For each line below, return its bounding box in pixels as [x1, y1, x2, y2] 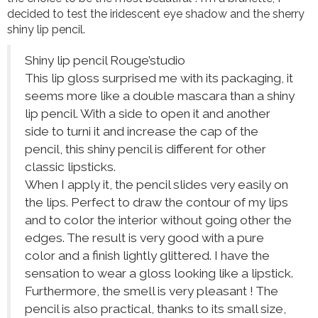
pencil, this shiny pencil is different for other [25, 142, 266, 157]
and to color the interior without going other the [25, 213, 292, 228]
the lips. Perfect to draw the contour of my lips [25, 195, 288, 210]
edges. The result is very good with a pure [25, 231, 264, 246]
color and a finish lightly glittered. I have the [25, 248, 270, 263]
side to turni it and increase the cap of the [25, 124, 258, 139]
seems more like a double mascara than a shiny [25, 89, 295, 104]
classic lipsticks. [25, 160, 116, 175]
